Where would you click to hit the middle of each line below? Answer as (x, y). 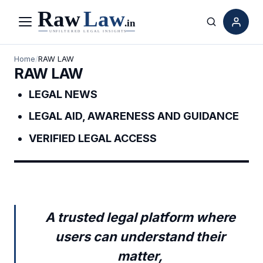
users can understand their (140, 236)
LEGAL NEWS (63, 94)
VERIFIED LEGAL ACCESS (93, 138)
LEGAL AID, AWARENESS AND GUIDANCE (134, 116)
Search (227, 28)
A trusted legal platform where (140, 217)
